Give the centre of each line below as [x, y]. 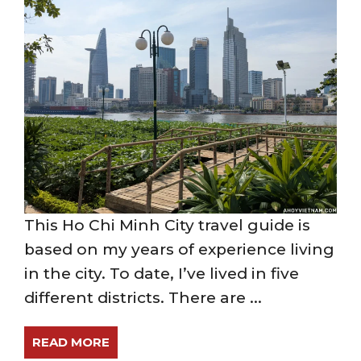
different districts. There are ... [143, 298]
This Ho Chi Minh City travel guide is [167, 225]
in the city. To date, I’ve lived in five [162, 274]
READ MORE [71, 342]
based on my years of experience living [179, 249]
